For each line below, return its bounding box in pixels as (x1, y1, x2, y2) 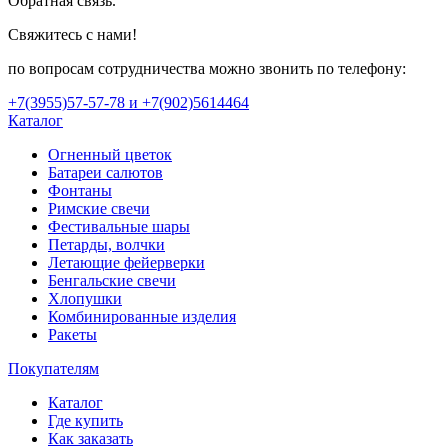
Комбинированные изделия (48, 307, 236, 325)
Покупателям (8, 359, 99, 377)
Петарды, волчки (48, 235, 165, 253)
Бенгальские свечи (48, 271, 176, 289)
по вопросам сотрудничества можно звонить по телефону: (8, 59, 406, 77)
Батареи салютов (48, 163, 163, 181)
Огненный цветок (48, 145, 172, 163)
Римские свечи (48, 199, 150, 217)
